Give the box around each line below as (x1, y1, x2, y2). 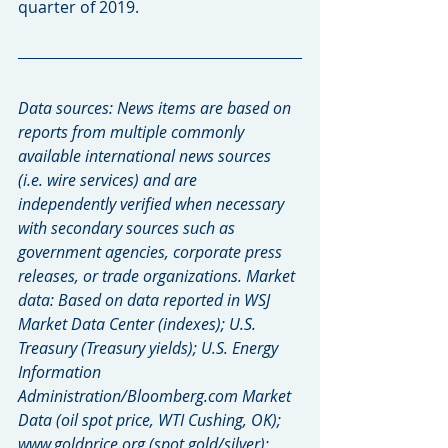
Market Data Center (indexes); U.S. (18, 312, 260, 335)
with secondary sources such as (18, 216, 239, 239)
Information (18, 360, 105, 383)
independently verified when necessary (18, 192, 288, 215)
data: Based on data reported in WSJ (18, 288, 274, 311)
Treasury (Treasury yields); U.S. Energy (18, 336, 282, 359)
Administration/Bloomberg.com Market (18, 384, 295, 407)
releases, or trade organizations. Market (18, 264, 299, 287)
